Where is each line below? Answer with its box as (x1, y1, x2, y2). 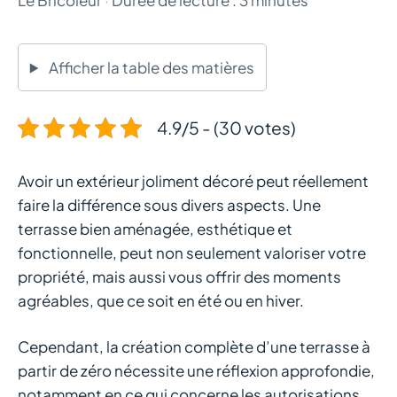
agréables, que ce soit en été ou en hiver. (18, 290, 304, 310)
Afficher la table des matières (48, 57, 254, 77)
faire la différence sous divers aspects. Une (18, 194, 321, 214)
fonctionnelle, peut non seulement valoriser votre (18, 242, 366, 262)
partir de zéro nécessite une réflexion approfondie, (18, 361, 375, 381)
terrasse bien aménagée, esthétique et (18, 218, 292, 238)
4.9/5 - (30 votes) (157, 116, 296, 138)
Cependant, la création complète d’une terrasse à (18, 337, 370, 357)
